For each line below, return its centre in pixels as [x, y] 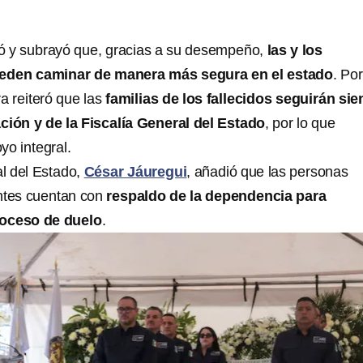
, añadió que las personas [267, 172]
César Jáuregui [135, 172]
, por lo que [300, 124]
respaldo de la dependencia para [216, 196]
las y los [295, 51]
